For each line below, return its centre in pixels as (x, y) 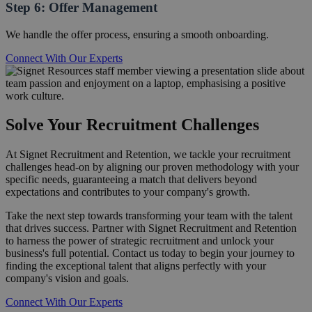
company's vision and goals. (67, 279)
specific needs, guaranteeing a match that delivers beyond (131, 180)
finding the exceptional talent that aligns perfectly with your (136, 266)
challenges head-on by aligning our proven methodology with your (152, 167)
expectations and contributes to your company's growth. (128, 192)
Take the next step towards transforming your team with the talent (149, 216)
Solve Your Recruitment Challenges (132, 125)
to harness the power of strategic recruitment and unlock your (140, 241)
